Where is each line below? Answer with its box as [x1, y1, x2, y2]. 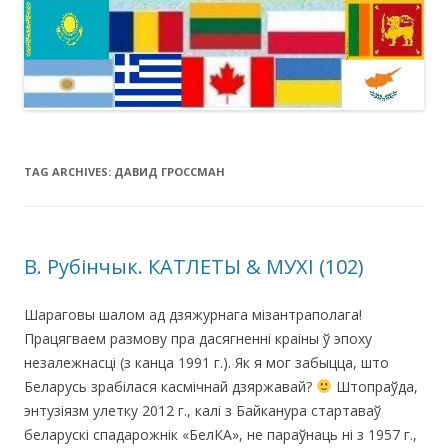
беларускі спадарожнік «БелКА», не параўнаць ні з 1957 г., [24, 424, 417, 444]
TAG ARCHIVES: [24, 163, 114, 179]
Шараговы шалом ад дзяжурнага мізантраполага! [24, 304, 362, 324]
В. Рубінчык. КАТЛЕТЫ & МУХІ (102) [24, 252, 364, 280]
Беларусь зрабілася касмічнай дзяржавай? [24, 376, 316, 396]
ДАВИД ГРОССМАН [114, 163, 225, 179]
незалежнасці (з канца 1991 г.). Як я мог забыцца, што [24, 352, 389, 372]
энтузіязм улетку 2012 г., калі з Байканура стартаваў [24, 400, 381, 420]
